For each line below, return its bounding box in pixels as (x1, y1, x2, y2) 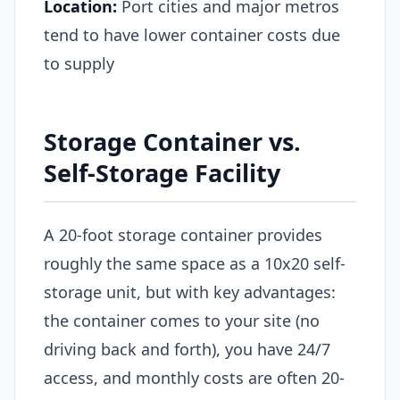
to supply (44, 53, 114, 75)
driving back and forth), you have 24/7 (44, 337, 330, 360)
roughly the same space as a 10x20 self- (44, 252, 346, 274)
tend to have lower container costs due (44, 24, 340, 46)
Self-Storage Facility (44, 156, 280, 190)
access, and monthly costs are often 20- (44, 366, 345, 388)
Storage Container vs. (44, 125, 301, 159)
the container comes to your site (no (44, 309, 320, 331)
